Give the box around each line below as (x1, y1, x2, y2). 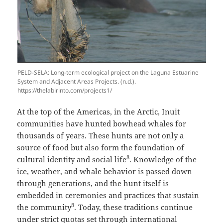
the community (17, 202, 72, 213)
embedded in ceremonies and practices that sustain (17, 190, 200, 201)
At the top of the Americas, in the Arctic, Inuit (17, 107, 180, 117)
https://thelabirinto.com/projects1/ (17, 86, 112, 95)
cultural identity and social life (17, 154, 127, 165)
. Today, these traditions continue (74, 202, 193, 213)
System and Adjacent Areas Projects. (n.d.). (17, 77, 136, 86)
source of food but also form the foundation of (17, 142, 185, 153)
